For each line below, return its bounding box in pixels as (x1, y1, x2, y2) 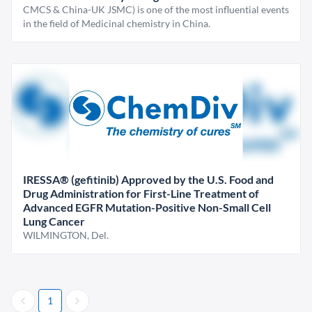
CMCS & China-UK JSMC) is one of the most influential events (23, 3, 289, 15)
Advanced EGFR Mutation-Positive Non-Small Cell (23, 201, 271, 214)
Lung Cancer (23, 214, 85, 228)
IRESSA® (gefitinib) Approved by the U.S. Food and (23, 173, 274, 186)
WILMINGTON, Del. (23, 229, 109, 241)
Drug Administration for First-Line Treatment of (23, 187, 259, 200)
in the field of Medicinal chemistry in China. (23, 17, 210, 29)
